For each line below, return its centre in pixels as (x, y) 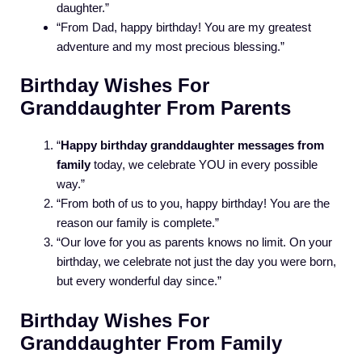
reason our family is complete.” (138, 223)
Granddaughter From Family (151, 343)
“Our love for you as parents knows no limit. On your (194, 242)
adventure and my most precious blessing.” (170, 46)
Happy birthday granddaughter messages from (192, 145)
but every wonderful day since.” (139, 281)
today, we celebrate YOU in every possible (204, 165)
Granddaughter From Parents (156, 108)
